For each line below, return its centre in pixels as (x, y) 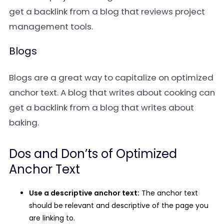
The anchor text (169, 193)
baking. (24, 122)
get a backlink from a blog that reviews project (107, 11)
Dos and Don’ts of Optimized (93, 154)
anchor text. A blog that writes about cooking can (112, 92)
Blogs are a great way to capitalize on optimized (111, 77)
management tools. (51, 26)
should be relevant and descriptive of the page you (119, 205)
